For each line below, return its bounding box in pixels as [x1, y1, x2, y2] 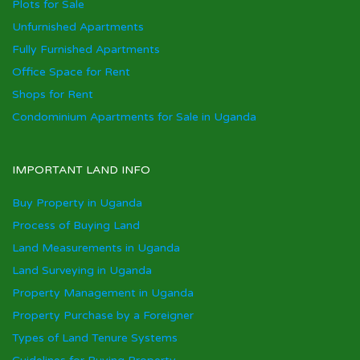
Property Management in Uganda [12, 286, 194, 300]
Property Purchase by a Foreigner [12, 309, 194, 322]
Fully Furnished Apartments [12, 43, 160, 56]
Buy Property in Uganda [12, 196, 142, 210]
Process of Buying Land [12, 219, 140, 232]
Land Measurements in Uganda [12, 241, 180, 255]
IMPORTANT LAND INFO [12, 163, 150, 177]
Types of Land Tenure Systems [12, 331, 178, 345]
